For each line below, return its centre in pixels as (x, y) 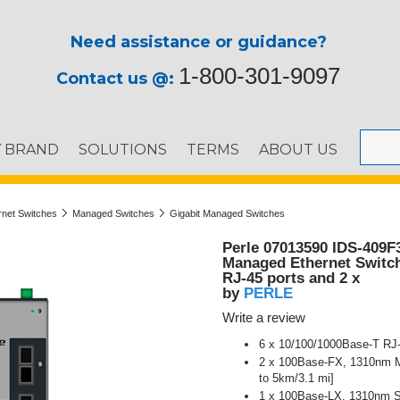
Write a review (264, 318)
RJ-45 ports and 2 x (291, 278)
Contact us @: (117, 79)
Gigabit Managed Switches (227, 213)
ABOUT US (298, 150)
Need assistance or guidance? (198, 42)
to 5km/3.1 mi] (296, 378)
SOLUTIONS (123, 150)
